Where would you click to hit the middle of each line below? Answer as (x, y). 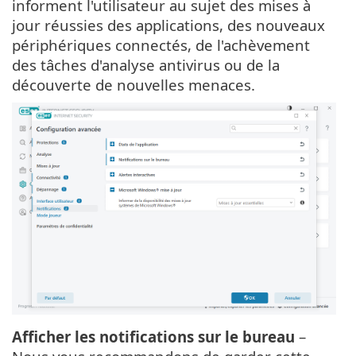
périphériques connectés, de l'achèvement (161, 45)
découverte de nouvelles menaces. (133, 85)
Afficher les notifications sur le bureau (153, 337)
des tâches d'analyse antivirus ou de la (146, 65)
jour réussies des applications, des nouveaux (168, 25)
